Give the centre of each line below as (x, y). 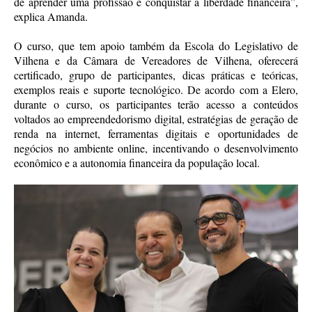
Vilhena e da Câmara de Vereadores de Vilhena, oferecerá (156, 60)
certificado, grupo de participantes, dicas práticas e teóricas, (156, 75)
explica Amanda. (51, 16)
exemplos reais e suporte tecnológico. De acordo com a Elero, (156, 89)
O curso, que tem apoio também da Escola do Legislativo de (156, 45)
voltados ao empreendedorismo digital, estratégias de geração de (156, 118)
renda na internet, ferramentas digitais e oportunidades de (156, 133)
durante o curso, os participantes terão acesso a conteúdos (156, 104)
